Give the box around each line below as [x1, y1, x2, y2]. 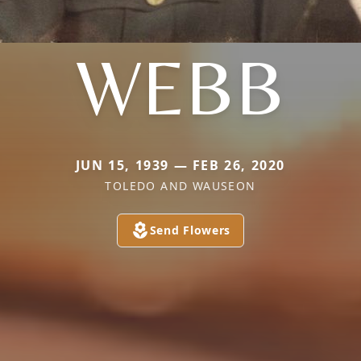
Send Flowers [149, 222, 231, 238]
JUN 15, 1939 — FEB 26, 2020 [75, 156, 286, 174]
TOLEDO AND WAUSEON [105, 178, 256, 193]
